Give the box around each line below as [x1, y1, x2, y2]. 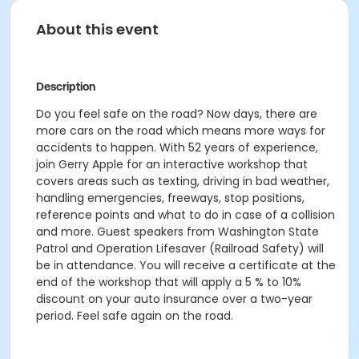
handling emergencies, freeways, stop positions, [36, 190, 305, 206]
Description [36, 80, 95, 93]
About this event [36, 19, 159, 39]
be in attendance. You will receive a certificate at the [36, 257, 336, 273]
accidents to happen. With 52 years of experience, [36, 139, 318, 155]
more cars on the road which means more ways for [36, 123, 325, 139]
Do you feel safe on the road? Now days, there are [36, 106, 317, 122]
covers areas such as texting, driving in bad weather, [36, 173, 329, 189]
